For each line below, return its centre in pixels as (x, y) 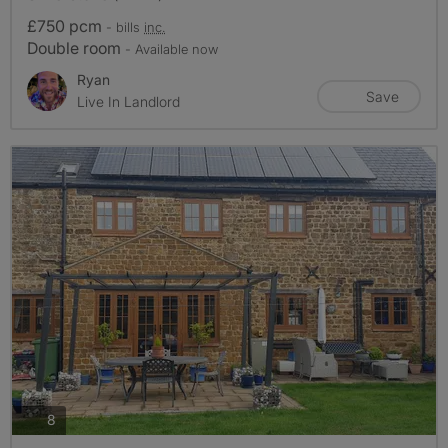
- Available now (171, 48)
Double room (76, 47)
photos (77, 419)
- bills (125, 26)
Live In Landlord (128, 101)
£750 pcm (66, 25)
